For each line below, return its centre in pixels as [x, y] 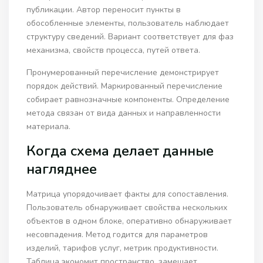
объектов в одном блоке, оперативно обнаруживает [129, 221]
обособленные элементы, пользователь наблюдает [128, 23]
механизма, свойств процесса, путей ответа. [114, 50]
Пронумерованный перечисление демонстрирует [123, 73]
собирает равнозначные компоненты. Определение [128, 100]
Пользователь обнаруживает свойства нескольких [127, 208]
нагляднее [62, 169]
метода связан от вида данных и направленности [124, 113]
